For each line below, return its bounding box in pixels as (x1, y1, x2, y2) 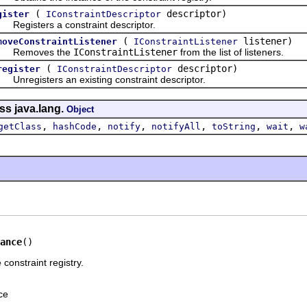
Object (66, 103, 94, 114)
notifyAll (151, 121, 201, 132)
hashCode (53, 121, 97, 132)
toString (212, 121, 256, 132)
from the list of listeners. (177, 46, 284, 58)
